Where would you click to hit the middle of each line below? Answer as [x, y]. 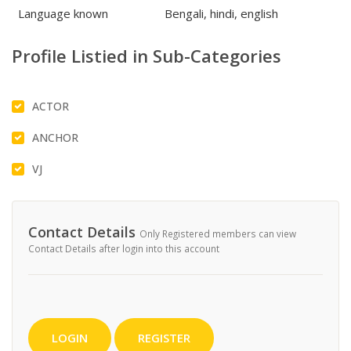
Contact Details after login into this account [124, 248]
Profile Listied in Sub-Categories [147, 55]
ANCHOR [55, 137]
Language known [63, 13]
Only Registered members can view [218, 233]
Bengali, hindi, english [221, 13]
